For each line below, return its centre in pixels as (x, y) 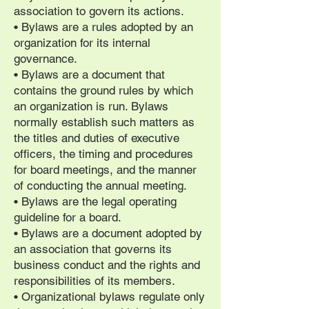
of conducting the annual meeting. (100, 186)
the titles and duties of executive (97, 138)
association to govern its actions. (99, 11)
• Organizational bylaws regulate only (109, 297)
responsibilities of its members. (94, 281)
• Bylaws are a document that (89, 74)
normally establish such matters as (104, 122)
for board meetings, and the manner (105, 170)
